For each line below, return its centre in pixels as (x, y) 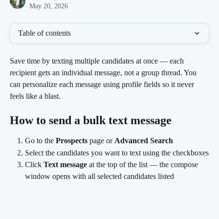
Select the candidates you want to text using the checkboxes (117, 153)
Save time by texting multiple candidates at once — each (98, 61)
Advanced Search (144, 141)
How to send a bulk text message (91, 120)
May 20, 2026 (49, 6)
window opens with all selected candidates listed (99, 176)
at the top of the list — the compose (143, 165)
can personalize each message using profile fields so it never (103, 84)
